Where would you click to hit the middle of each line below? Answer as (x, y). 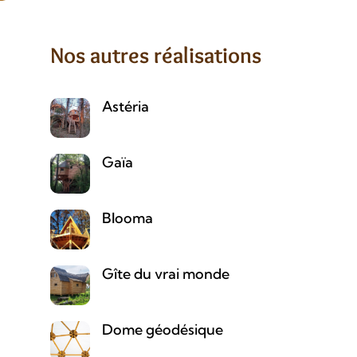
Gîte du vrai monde (165, 274)
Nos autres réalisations (155, 55)
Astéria (125, 106)
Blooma (127, 218)
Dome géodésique (162, 330)
